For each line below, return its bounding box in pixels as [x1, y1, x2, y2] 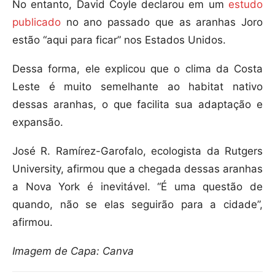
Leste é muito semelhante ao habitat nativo [12, 80, 263, 93]
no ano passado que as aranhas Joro [61, 16, 263, 29]
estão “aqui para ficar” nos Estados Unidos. [12, 34, 226, 47]
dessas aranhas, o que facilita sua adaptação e [12, 98, 263, 111]
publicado [12, 16, 61, 29]
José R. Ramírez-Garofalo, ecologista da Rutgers [12, 145, 263, 158]
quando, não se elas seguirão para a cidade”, [12, 198, 263, 211]
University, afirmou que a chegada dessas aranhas [12, 163, 263, 176]
